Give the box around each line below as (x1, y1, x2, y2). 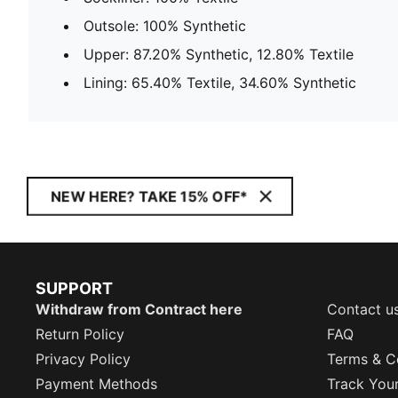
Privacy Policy (36, 350, 131, 368)
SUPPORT (36, 279, 113, 298)
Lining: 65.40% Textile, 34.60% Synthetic (84, 73, 356, 92)
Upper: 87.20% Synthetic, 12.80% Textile (84, 44, 354, 63)
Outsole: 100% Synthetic (84, 16, 246, 35)
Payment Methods (36, 375, 157, 393)
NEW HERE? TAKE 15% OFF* (51, 187, 248, 205)
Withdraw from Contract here (36, 300, 243, 318)
